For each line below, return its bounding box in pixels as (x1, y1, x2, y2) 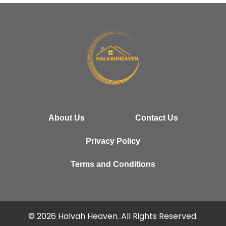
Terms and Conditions (71, 159, 155, 168)
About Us (48, 113, 85, 122)
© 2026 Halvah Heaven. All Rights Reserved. (28, 210, 198, 222)
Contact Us (135, 113, 178, 122)
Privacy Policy (86, 136, 140, 145)
